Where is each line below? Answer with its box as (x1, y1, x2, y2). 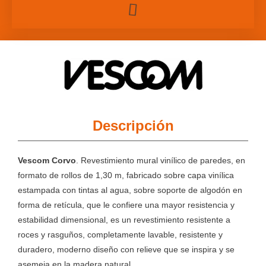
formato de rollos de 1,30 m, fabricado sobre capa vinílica (18, 170, 234, 180)
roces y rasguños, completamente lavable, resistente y (18, 230, 223, 239)
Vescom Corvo (18, 156, 76, 165)
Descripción (92, 117, 174, 134)
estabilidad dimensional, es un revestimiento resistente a (18, 215, 230, 224)
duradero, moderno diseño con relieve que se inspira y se (18, 245, 235, 254)
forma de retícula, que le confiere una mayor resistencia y (18, 200, 235, 210)
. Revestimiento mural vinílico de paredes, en (76, 156, 245, 165)
